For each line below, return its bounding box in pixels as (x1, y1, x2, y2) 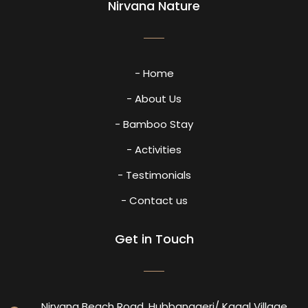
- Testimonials (117, 167, 191, 182)
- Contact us (120, 192, 188, 208)
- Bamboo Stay (115, 116, 193, 131)
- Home (134, 65, 174, 80)
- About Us (126, 91, 181, 106)
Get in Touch (114, 230, 194, 247)
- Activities (126, 142, 181, 157)
